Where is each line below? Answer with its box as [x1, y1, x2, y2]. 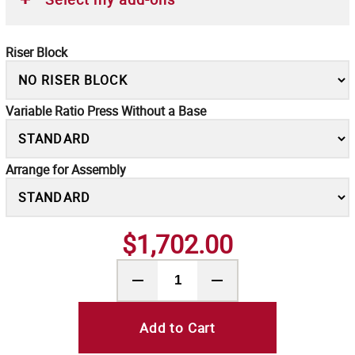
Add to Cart [139, 318, 216, 337]
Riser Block [6, 43, 67, 61]
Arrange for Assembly [6, 160, 126, 178]
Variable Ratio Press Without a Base [6, 101, 206, 120]
